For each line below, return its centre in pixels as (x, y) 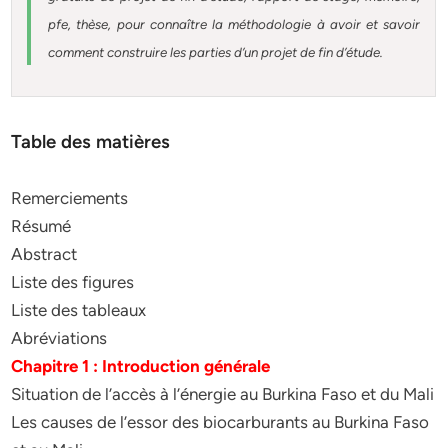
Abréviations (59, 338)
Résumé (41, 226)
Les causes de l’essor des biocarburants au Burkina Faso (220, 422)
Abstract (44, 254)
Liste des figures (73, 282)
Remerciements (70, 198)
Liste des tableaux (79, 310)
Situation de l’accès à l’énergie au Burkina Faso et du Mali (223, 394)
